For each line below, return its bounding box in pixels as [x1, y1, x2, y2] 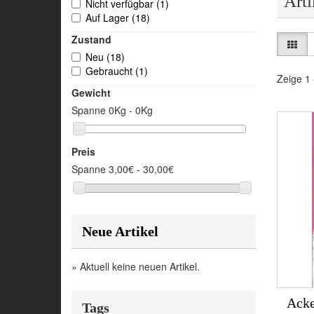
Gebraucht [86, 64, 135, 78]
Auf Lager [86, 11, 132, 25]
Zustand [71, 32, 111, 46]
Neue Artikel [82, 223, 158, 239]
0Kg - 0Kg [109, 103, 153, 117]
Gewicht [71, 86, 111, 100]
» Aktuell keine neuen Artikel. [71, 259, 200, 273]
